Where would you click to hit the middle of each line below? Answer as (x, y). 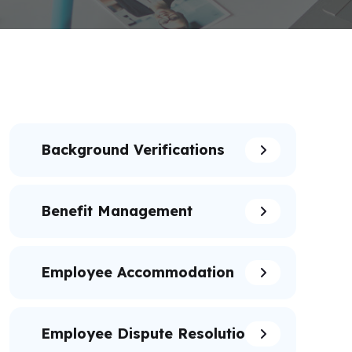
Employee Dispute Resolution (147, 334)
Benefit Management (117, 211)
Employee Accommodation (137, 272)
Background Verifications (133, 150)
